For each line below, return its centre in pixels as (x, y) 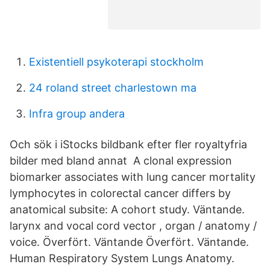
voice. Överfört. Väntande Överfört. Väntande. (129, 242)
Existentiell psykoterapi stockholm (116, 62)
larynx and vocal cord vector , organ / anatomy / (133, 226)
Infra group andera (77, 114)
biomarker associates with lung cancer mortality (133, 177)
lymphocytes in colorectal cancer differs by (120, 193)
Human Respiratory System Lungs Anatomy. (122, 258)
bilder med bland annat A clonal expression (121, 161)
